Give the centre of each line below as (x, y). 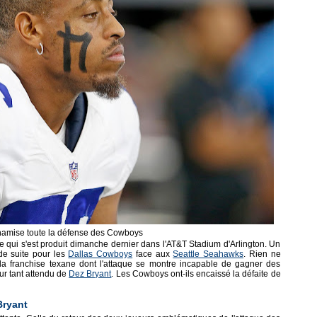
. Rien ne (262, 254)
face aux (153, 254)
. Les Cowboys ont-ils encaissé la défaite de (196, 274)
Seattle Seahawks (208, 254)
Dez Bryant (90, 274)
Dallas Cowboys (100, 254)
